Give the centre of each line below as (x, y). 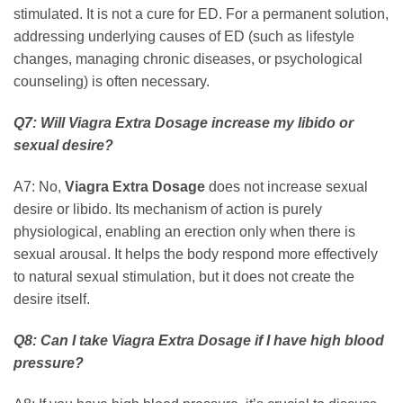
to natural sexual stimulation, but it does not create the (184, 276)
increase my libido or (281, 123)
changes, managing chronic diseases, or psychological (188, 59)
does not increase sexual (287, 186)
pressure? (49, 363)
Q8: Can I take (63, 340)
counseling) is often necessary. (112, 82)
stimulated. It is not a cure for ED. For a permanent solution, (201, 14)
